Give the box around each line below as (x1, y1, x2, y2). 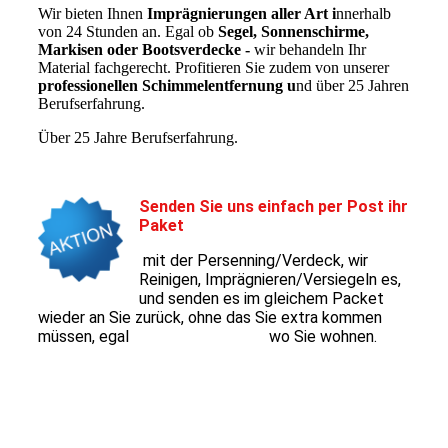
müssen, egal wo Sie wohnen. (37, 326, 377, 346)
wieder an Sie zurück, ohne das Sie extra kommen (37, 307, 382, 327)
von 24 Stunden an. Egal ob (37, 22, 214, 40)
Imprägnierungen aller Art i (142, 4, 336, 22)
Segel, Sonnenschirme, (213, 22, 369, 40)
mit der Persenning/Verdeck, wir (138, 250, 368, 270)
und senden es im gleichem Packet (138, 288, 384, 308)
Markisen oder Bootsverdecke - (37, 40, 254, 58)
